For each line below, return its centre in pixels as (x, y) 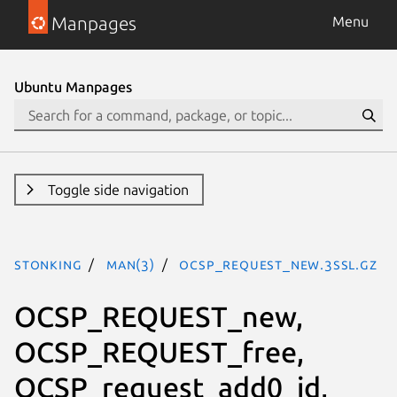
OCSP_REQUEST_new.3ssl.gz (278, 264)
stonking (48, 264)
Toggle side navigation (118, 190)
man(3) (131, 264)
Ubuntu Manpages (73, 87)
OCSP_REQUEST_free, (159, 351)
